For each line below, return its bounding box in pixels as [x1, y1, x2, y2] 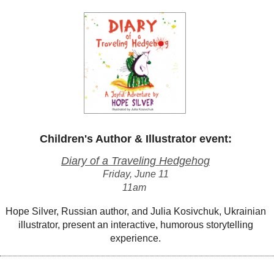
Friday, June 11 [102, 169, 169, 179]
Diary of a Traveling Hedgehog [61, 155, 210, 167]
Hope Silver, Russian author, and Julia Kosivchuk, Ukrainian [5, 206, 266, 217]
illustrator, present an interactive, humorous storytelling [18, 220, 253, 230]
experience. [110, 233, 161, 243]
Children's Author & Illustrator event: [39, 133, 232, 145]
